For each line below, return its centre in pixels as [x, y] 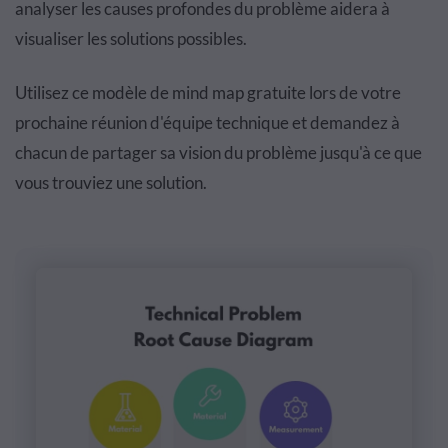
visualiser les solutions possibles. [131, 38]
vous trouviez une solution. [111, 182]
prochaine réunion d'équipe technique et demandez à [207, 122]
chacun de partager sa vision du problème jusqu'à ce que [218, 152]
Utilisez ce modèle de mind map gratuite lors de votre [208, 92]
